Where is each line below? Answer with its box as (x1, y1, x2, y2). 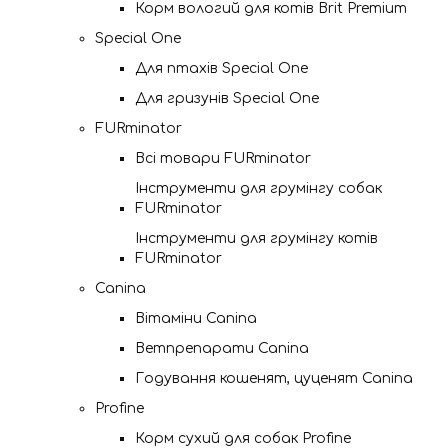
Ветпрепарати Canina (135, 341, 309, 356)
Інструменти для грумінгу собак (135, 181, 382, 196)
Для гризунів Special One (135, 91, 319, 106)
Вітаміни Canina (135, 311, 257, 326)
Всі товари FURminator (135, 151, 311, 166)
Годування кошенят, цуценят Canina (135, 371, 413, 386)
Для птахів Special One (135, 61, 308, 76)
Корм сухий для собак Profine (135, 431, 351, 446)
